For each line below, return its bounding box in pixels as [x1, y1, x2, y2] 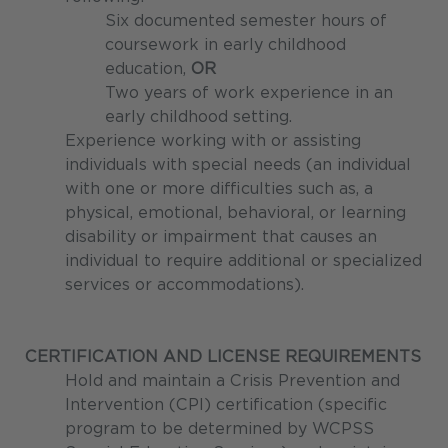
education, [105, 59, 191, 79]
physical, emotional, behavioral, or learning [65, 203, 406, 223]
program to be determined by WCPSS [65, 419, 374, 439]
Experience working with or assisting [65, 131, 361, 151]
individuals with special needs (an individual [65, 155, 411, 175]
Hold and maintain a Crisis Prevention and [65, 371, 400, 391]
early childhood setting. [105, 107, 292, 127]
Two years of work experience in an [105, 83, 393, 103]
